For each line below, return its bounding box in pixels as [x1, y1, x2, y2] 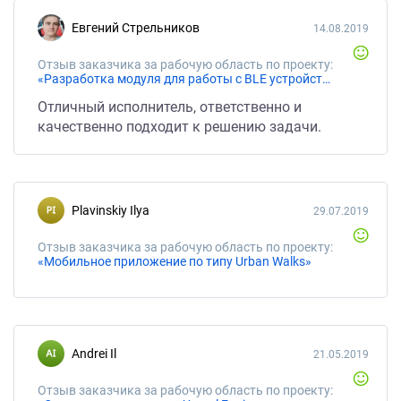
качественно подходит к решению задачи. [38, 118, 321, 135]
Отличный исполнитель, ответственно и [38, 98, 302, 115]
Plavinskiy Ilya [80, 203, 149, 218]
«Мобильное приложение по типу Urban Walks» [38, 254, 311, 269]
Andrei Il [80, 346, 116, 361]
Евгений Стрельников [79, 21, 200, 35]
